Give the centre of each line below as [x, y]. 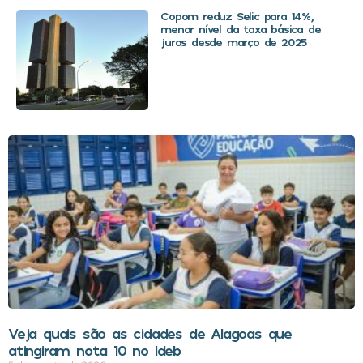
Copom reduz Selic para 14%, [237, 15]
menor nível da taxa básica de [241, 28]
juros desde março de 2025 [234, 41]
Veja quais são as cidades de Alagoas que [150, 333]
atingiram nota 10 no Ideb [95, 350]
